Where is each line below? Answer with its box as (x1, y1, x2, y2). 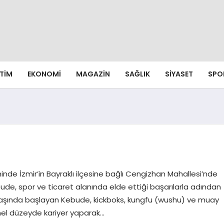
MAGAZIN (76, 69, 110, 79)
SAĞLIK (125, 69, 150, 79)
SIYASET (165, 69, 193, 79)
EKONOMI (27, 69, 61, 79)
